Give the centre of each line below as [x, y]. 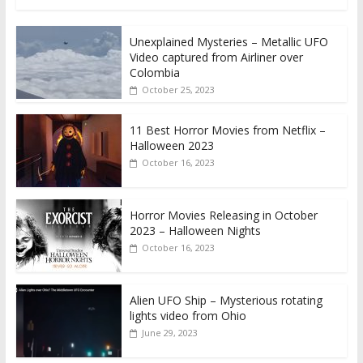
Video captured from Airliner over [216, 58]
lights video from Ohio [188, 316]
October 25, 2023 [178, 90]
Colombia [154, 73]
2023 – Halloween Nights [195, 231]
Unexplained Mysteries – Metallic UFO [228, 42]
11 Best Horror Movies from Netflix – [227, 130]
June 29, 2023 [169, 333]
